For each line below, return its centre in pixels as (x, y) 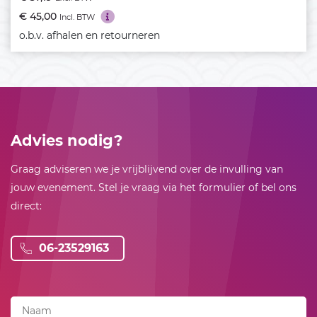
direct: (26, 206)
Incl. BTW (77, 17)
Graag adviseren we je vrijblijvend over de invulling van (147, 169)
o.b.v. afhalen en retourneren (90, 36)
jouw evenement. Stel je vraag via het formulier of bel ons (154, 187)
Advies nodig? (67, 140)
